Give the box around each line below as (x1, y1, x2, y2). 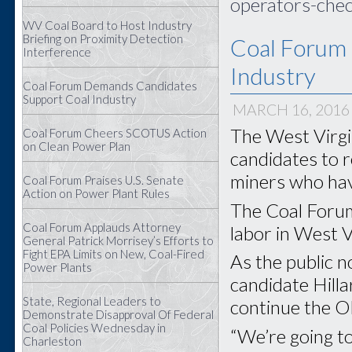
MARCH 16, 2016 (233, 100, 350, 119)
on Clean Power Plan (23, 139, 130, 153)
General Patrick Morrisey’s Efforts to (23, 233, 214, 247)
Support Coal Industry (23, 92, 136, 106)
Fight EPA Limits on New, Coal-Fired (23, 247, 204, 261)
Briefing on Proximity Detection (23, 31, 183, 46)
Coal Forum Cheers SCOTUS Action (23, 126, 207, 140)
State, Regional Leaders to (23, 294, 161, 308)
